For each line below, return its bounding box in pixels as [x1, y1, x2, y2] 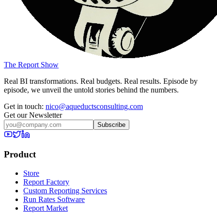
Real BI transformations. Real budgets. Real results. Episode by [4, 77, 198, 85]
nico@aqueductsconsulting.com [46, 102, 143, 110]
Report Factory [23, 178, 69, 186]
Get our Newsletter [4, 110, 62, 119]
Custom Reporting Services [23, 186, 107, 195]
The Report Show [4, 60, 59, 69]
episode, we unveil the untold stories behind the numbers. [4, 85, 179, 94]
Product [4, 149, 36, 160]
